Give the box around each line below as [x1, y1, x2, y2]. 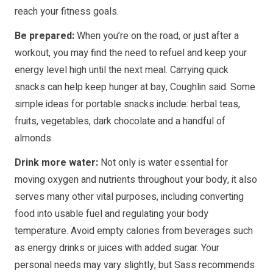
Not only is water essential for [98, 155, 228, 171]
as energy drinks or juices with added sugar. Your [15, 241, 219, 256]
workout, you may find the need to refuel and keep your [15, 46, 247, 61]
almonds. [15, 131, 53, 146]
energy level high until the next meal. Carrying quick [15, 63, 229, 78]
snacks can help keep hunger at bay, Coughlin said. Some [15, 80, 255, 95]
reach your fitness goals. [15, 4, 119, 19]
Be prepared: [15, 29, 77, 44]
